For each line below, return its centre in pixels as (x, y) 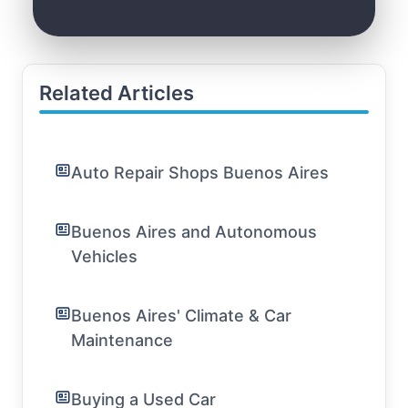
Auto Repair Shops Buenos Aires (200, 172)
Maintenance (122, 340)
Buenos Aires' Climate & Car (181, 315)
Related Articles (117, 92)
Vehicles (104, 256)
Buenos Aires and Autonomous (194, 231)
